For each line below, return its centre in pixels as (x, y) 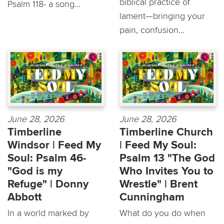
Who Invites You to (166, 171)
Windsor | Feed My (54, 145)
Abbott (24, 197)
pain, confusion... (152, 30)
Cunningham (152, 197)
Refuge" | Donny (48, 184)
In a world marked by (48, 213)
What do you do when (162, 213)
